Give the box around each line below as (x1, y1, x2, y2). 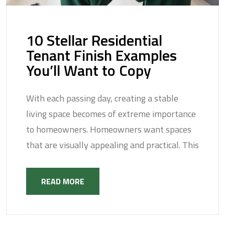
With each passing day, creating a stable (26, 91, 178, 105)
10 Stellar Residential (26, 29, 162, 52)
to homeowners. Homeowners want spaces (26, 123, 191, 137)
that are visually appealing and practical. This (26, 138, 199, 152)
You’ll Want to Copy (26, 59, 151, 82)
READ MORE (41, 175, 84, 188)
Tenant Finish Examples (26, 44, 177, 67)
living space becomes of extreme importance (26, 107, 196, 121)
